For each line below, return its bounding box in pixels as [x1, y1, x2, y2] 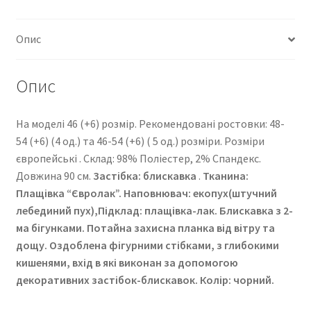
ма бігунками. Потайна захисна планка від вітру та [15, 220, 275, 235]
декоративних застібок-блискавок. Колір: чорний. [15, 272, 274, 287]
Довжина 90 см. [15, 168, 93, 183]
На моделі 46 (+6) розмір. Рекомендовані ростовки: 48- [15, 116, 285, 131]
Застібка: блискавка [92, 168, 196, 183]
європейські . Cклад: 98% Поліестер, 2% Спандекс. [15, 151, 261, 165]
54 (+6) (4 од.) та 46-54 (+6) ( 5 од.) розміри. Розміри [15, 133, 264, 148]
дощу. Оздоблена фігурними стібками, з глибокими [15, 237, 279, 252]
